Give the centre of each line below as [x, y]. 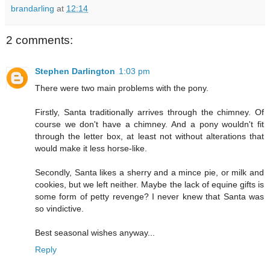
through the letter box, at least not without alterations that [149, 136]
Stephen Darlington [75, 71]
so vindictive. [59, 208]
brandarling [33, 8]
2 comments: [39, 40]
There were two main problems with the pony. [122, 88]
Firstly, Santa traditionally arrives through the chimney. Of [149, 112]
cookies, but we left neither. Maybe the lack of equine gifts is [149, 184]
